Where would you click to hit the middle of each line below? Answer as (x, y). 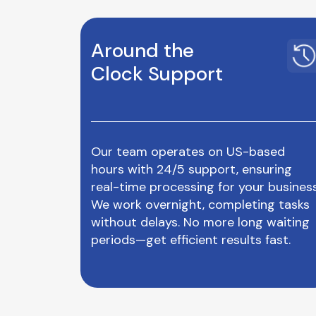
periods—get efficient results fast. (191, 240)
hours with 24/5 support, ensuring (192, 169)
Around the (148, 50)
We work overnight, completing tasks (200, 205)
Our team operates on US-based (188, 152)
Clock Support (157, 74)
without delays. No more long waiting (200, 222)
